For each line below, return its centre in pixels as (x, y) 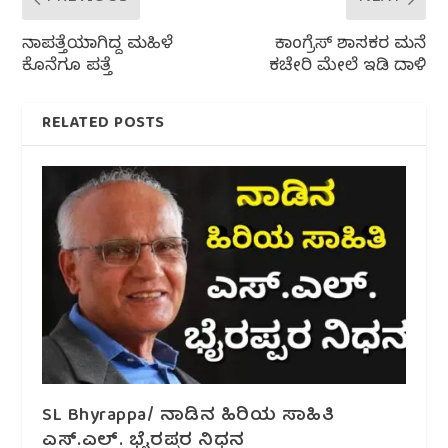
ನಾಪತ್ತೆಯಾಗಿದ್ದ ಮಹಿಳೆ (98, 46)
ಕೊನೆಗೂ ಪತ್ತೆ (67, 68)
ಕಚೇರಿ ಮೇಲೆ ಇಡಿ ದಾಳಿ (347, 68)
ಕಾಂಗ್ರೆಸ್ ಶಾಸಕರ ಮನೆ (350, 46)
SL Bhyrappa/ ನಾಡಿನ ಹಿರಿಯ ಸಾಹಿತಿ (188, 417)
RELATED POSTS (103, 124)
